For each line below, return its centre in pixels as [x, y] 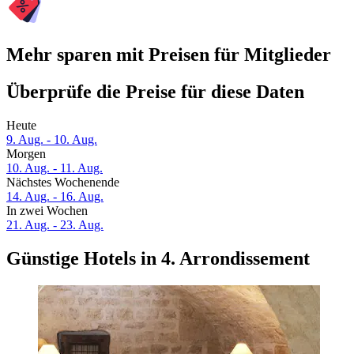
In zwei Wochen [47, 211]
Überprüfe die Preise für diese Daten [155, 92]
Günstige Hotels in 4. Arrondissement [158, 259]
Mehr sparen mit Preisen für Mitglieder [169, 55]
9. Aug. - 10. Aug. [52, 140]
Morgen [26, 154]
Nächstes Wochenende [63, 183]
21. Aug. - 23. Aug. [55, 225]
